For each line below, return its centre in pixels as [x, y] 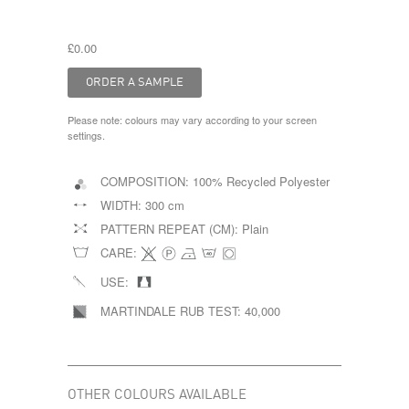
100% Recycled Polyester [261, 181]
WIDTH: [123, 205]
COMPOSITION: [147, 181]
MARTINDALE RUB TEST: [173, 311]
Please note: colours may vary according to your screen [192, 120]
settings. [86, 135]
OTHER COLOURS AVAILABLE [157, 396]
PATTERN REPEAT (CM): [171, 229]
